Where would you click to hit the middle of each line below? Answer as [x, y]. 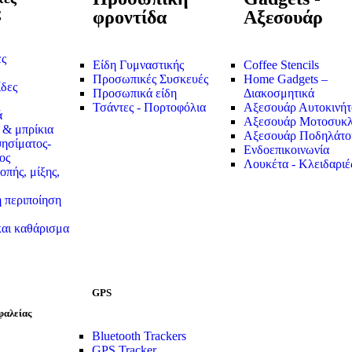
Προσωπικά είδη [135, 93]
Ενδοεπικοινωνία [286, 150]
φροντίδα [130, 18]
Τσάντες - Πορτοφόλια [149, 108]
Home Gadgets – [286, 79]
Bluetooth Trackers [139, 335]
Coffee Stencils [281, 65]
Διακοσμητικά [279, 93]
